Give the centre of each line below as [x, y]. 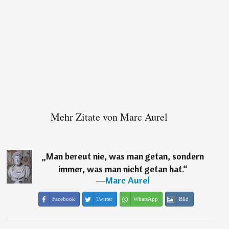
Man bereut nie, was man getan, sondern [125, 156]
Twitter [104, 199]
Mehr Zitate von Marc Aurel [109, 117]
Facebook [63, 199]
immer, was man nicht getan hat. [120, 169]
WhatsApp [145, 199]
